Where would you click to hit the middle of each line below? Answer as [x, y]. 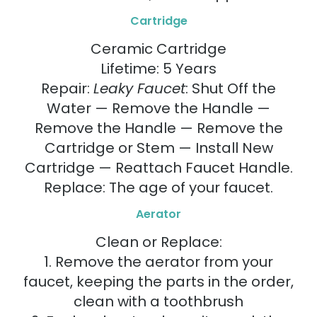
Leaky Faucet [139, 88]
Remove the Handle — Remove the [158, 128]
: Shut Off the [231, 88]
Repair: [67, 88]
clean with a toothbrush [158, 302]
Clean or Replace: [158, 242]
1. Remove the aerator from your [158, 262]
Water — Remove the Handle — [158, 108]
